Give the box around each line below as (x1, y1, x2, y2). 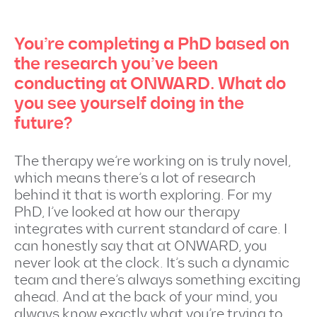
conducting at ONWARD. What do (14, 73, 286, 95)
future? (14, 113, 72, 134)
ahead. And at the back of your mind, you (14, 289, 277, 306)
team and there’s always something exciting (14, 272, 301, 289)
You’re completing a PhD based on (14, 33, 289, 55)
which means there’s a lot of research (14, 170, 256, 187)
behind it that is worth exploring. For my (14, 187, 272, 204)
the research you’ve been (14, 53, 218, 75)
